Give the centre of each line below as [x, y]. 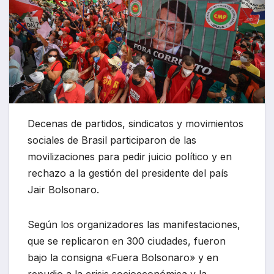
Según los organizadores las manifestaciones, [134, 224]
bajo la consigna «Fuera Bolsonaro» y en [123, 257]
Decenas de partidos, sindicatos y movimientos [135, 123]
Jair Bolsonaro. [63, 189]
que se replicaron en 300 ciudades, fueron [127, 241]
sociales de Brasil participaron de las [112, 140]
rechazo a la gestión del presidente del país [128, 173]
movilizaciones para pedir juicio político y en [130, 156]
